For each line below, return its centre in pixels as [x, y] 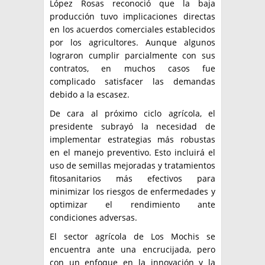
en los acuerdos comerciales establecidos [132, 30]
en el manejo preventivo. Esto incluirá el [132, 153]
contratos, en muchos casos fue [132, 69]
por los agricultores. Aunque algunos [132, 43]
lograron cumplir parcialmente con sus [132, 56]
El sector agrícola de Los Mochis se [132, 237]
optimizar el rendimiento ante [132, 205]
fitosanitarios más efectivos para [132, 179]
